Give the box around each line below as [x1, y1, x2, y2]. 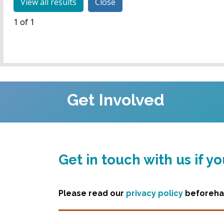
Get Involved [67, 90, 164, 109]
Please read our [58, 188, 126, 198]
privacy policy [126, 188, 183, 198]
